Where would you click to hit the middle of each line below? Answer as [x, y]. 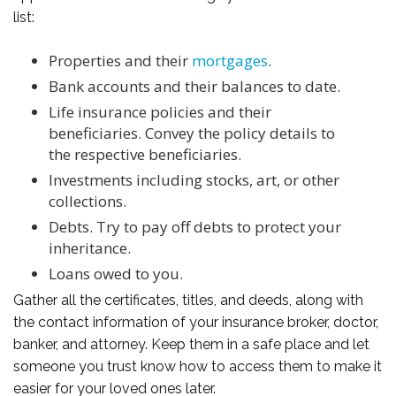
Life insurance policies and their [160, 111]
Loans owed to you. [116, 273]
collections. [88, 201]
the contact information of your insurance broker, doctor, [196, 322]
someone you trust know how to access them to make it [198, 366]
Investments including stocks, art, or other [194, 179]
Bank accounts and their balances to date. [194, 86]
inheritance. [90, 247]
